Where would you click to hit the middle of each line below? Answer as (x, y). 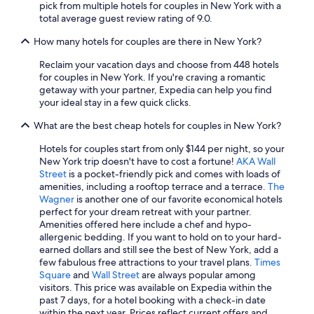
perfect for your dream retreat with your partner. (145, 212)
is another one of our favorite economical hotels (178, 199)
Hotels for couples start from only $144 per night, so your (162, 149)
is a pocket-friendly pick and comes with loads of (173, 174)
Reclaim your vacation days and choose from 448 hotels (159, 64)
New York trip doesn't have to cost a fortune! (138, 161)
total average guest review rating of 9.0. (126, 18)
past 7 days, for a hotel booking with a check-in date (152, 300)
